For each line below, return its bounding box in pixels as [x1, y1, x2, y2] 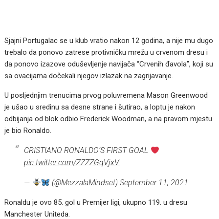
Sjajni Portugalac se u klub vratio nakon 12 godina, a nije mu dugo [4, 36, 214, 45]
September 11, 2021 [119, 178, 188, 188]
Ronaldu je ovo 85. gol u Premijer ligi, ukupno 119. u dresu [4, 198, 188, 207]
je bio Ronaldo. [4, 126, 52, 135]
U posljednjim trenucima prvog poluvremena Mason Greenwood [4, 91, 208, 100]
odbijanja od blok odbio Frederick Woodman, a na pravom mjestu [4, 114, 213, 124]
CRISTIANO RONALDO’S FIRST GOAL [24, 146, 151, 155]
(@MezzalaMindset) [49, 178, 120, 188]
